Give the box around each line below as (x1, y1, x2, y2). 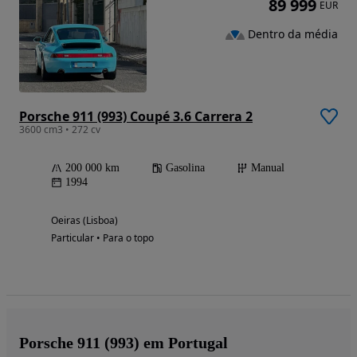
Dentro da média (248, 26, 338, 42)
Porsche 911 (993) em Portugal (19, 334, 228, 352)
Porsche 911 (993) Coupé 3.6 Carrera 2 (19, 108, 253, 126)
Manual (251, 162, 284, 175)
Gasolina (166, 162, 205, 175)
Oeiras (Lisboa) (51, 214, 118, 228)
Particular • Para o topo (51, 231, 154, 245)
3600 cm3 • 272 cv (19, 123, 100, 137)
